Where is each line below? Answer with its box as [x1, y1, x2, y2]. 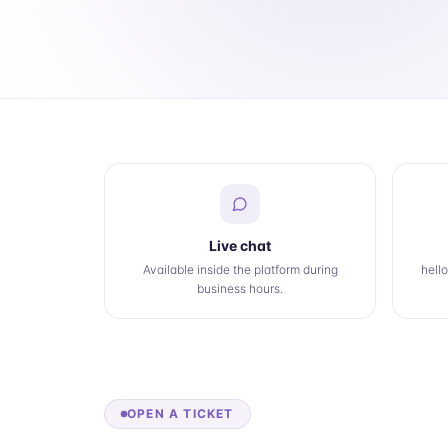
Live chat [209, 237, 271, 254]
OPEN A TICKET [127, 406, 234, 421]
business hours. [197, 281, 283, 296]
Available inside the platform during [142, 262, 338, 277]
